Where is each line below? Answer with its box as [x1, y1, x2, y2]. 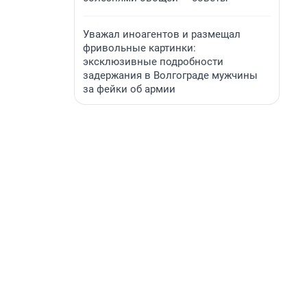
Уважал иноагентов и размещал [83, 28, 241, 40]
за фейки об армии [83, 83, 175, 95]
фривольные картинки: [83, 42, 196, 54]
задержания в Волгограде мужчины [83, 69, 258, 82]
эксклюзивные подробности [83, 56, 223, 68]
